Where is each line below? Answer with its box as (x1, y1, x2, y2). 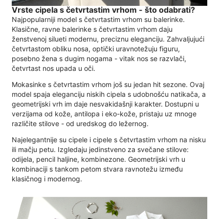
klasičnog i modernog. (12, 175, 82, 183)
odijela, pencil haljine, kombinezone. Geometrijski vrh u (12, 155, 185, 164)
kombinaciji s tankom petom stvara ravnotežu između (12, 165, 183, 174)
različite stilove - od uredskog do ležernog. (12, 119, 149, 128)
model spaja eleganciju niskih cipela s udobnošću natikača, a (12, 90, 206, 99)
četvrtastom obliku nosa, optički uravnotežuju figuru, (12, 44, 180, 53)
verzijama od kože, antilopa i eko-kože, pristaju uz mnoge (12, 109, 197, 118)
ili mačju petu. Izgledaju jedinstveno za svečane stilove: (12, 145, 189, 154)
